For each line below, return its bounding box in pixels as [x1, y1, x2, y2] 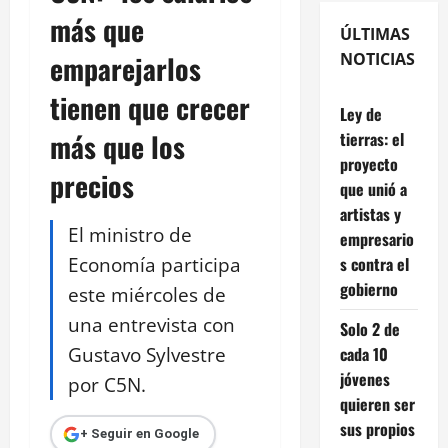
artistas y [339, 201, 401, 226]
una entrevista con [68, 310, 235, 338]
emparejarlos [50, 47, 201, 89]
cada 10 [339, 341, 388, 366]
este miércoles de [68, 280, 226, 308]
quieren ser [339, 391, 415, 416]
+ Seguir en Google [79, 426, 199, 441]
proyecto [339, 151, 398, 176]
